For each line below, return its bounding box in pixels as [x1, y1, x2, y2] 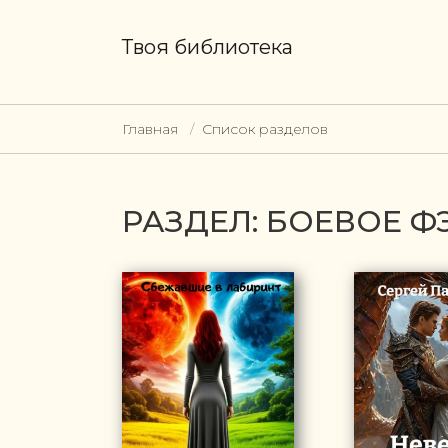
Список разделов [202, 120, 328, 138]
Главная [122, 120, 178, 138]
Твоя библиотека [122, 35, 293, 59]
